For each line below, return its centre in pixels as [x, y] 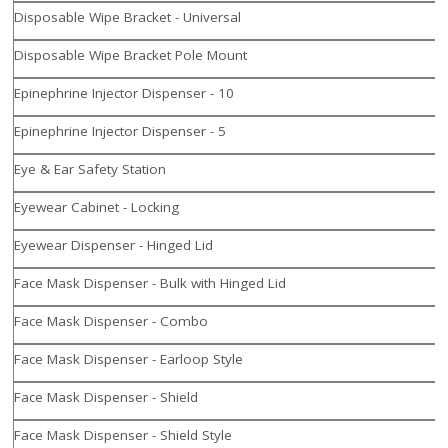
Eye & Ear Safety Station [90, 169]
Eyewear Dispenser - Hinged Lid [114, 245]
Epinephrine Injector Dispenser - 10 [124, 93]
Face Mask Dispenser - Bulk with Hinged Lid [150, 283]
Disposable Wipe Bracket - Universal [128, 17]
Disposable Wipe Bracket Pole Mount [131, 55]
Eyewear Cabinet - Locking [97, 207]
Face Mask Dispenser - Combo [111, 321]
